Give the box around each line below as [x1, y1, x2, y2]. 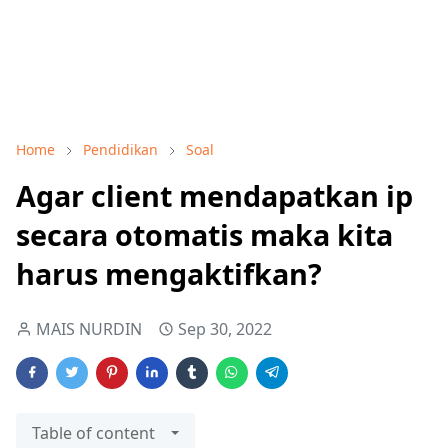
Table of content [32, 422, 155, 444]
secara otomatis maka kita [16, 215, 393, 254]
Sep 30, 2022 [178, 318, 272, 340]
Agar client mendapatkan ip [16, 176, 413, 215]
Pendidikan [83, 140, 158, 159]
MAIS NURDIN [36, 318, 142, 340]
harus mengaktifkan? [16, 254, 322, 293]
